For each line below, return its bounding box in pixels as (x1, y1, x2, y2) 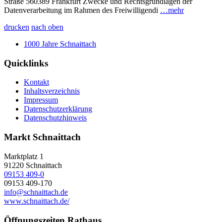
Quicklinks (4, 57, 48, 68)
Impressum (24, 96, 58, 105)
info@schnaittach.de (4, 187, 68, 196)
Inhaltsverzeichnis (24, 87, 80, 96)
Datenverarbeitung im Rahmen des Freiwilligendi (4, 5, 160, 14)
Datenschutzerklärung (24, 105, 92, 113)
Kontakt (24, 78, 49, 87)
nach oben (31, 22, 63, 31)
